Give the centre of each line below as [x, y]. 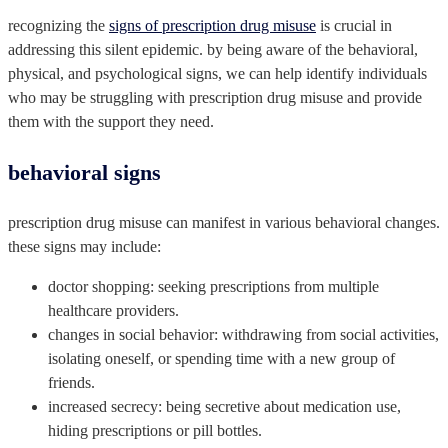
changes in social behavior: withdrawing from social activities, [243, 334]
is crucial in [354, 25]
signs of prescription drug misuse [212, 25]
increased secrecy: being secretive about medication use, [224, 406]
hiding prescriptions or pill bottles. [155, 430]
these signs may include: [84, 246]
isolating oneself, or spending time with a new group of [221, 358]
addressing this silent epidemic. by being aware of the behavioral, [213, 49]
